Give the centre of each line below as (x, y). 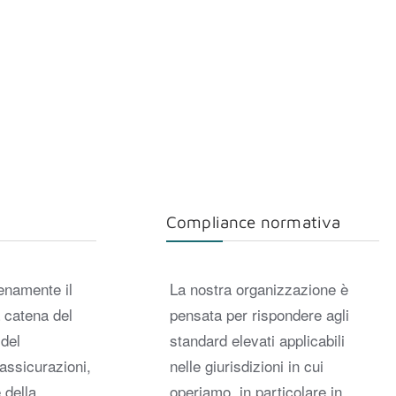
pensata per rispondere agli (259, 314)
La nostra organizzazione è (259, 288)
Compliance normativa (253, 222)
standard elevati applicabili (257, 339)
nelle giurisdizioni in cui (246, 365)
